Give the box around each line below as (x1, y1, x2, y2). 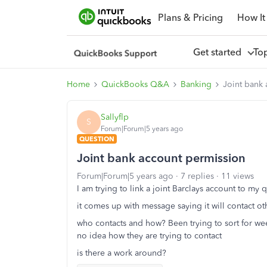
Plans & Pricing (157, 11, 223, 23)
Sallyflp (101, 111, 129, 122)
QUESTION (79, 135, 114, 143)
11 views (221, 171, 254, 181)
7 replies (181, 171, 214, 181)
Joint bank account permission (77, 151, 246, 165)
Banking (181, 79, 212, 89)
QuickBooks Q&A (101, 79, 169, 89)
